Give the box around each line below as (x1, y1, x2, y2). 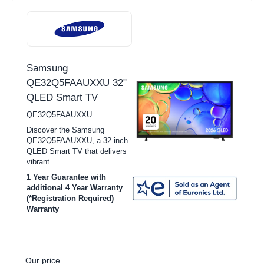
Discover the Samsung (27, 126, 104, 135)
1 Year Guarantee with (27, 173, 106, 182)
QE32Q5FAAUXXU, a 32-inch (27, 136, 128, 146)
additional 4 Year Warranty (27, 183, 123, 193)
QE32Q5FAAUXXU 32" (27, 77, 127, 89)
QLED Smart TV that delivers (27, 147, 127, 156)
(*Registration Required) (27, 194, 114, 203)
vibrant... (27, 157, 57, 167)
